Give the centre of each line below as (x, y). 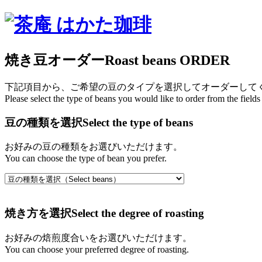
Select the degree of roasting (138, 213)
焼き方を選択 (38, 213)
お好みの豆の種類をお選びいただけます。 (94, 147)
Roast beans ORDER (167, 60)
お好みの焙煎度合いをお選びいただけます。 (98, 237)
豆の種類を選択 (44, 122)
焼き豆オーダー (55, 60)
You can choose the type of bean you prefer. (86, 158)
